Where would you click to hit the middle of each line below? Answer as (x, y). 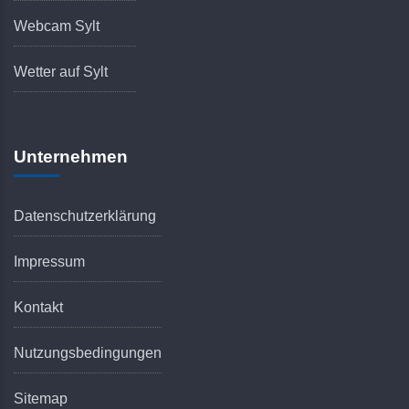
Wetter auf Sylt (61, 72)
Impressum (49, 261)
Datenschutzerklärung (85, 215)
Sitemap (41, 398)
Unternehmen (71, 157)
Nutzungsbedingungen (88, 352)
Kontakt (38, 307)
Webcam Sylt (57, 26)
